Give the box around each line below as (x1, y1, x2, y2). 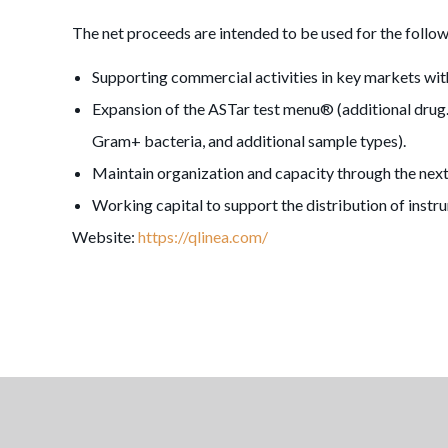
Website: (72, 227, 138, 246)
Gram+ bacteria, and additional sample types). (92, 131, 409, 150)
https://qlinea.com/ (138, 227, 268, 246)
